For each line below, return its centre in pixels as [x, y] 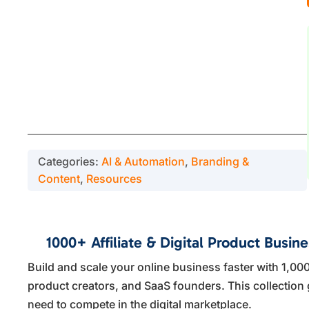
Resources [114, 179]
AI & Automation [143, 162]
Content [59, 179]
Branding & [220, 162]
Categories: [70, 162]
